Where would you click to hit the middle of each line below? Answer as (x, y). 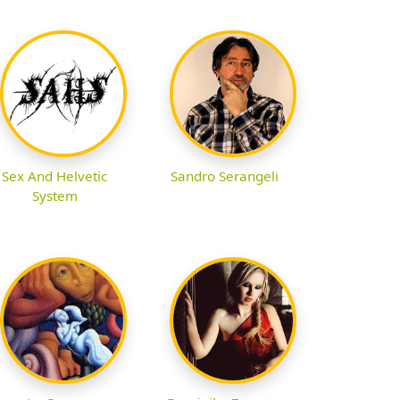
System (54, 196)
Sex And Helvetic (54, 176)
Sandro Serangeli (224, 176)
